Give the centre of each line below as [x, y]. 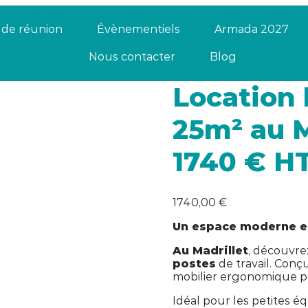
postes [194, 263]
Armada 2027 [252, 29]
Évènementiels [139, 29]
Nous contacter [132, 57]
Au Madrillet [210, 250]
